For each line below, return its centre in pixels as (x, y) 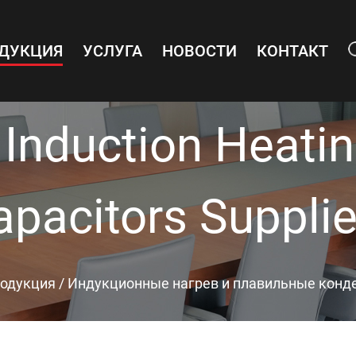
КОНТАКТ (292, 50)
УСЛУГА (112, 50)
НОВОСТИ (199, 50)
